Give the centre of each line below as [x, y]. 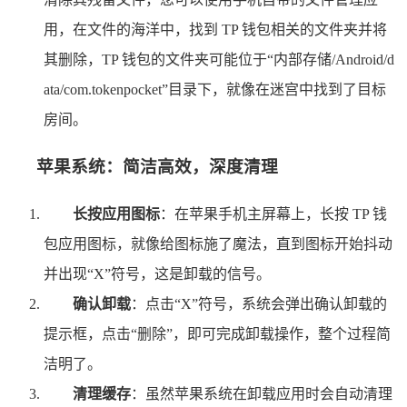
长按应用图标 [116, 213]
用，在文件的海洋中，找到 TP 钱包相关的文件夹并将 [215, 30]
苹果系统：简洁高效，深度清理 [157, 166]
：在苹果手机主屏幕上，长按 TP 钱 [273, 213]
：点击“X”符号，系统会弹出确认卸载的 [259, 303]
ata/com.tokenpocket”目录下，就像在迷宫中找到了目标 [215, 90]
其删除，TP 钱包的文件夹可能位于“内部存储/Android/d [219, 60]
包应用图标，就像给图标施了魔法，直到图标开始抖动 [218, 243]
